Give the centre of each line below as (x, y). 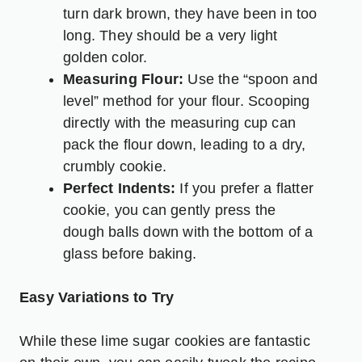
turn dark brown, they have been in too (190, 13)
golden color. (105, 57)
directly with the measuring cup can (179, 122)
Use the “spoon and (251, 79)
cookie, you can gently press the (170, 210)
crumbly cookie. (115, 166)
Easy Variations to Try (97, 297)
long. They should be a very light (170, 35)
